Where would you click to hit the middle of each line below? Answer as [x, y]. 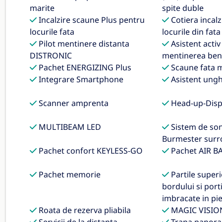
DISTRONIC [51, 55]
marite [42, 8]
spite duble [183, 8]
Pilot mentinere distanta [83, 44]
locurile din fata [191, 32]
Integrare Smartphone [80, 79]
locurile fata [52, 32]
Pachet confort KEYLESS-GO [90, 151]
